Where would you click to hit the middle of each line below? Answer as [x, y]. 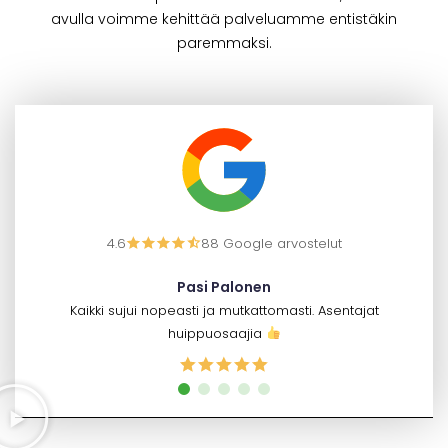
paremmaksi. [224, 43]
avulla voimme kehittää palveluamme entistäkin [224, 19]
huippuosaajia [216, 334]
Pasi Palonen [224, 287]
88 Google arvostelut [271, 244]
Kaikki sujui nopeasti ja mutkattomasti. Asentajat [224, 311]
